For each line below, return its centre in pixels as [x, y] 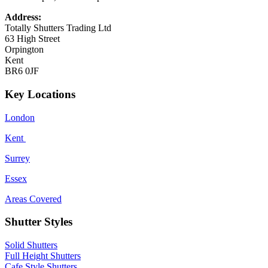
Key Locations [40, 94]
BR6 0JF [22, 71]
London [20, 117]
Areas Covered [33, 199]
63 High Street [32, 39]
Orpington [24, 50]
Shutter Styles [39, 222]
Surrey [17, 158]
